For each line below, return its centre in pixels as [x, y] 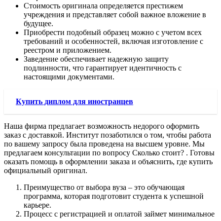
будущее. [38, 24]
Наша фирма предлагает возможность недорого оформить [102, 126]
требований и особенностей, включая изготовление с [113, 41]
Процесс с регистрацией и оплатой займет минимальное [119, 214]
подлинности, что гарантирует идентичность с [103, 68]
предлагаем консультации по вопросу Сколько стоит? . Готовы [109, 153]
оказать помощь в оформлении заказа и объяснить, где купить [108, 162]
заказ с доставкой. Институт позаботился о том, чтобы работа [108, 135]
